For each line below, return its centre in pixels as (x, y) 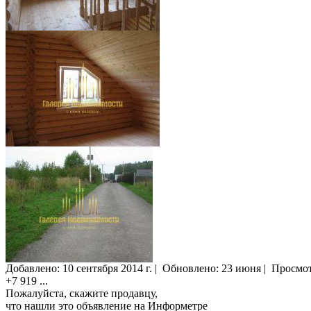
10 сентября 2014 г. (107, 269)
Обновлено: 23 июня (212, 269)
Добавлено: (34, 269)
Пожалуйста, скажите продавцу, (82, 294)
